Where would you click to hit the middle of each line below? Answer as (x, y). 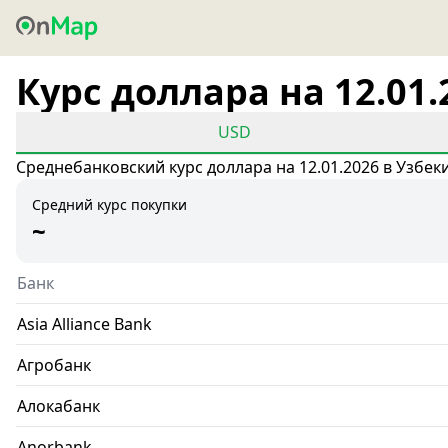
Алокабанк (58, 406)
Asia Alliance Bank (84, 324)
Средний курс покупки (109, 204)
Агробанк (54, 365)
